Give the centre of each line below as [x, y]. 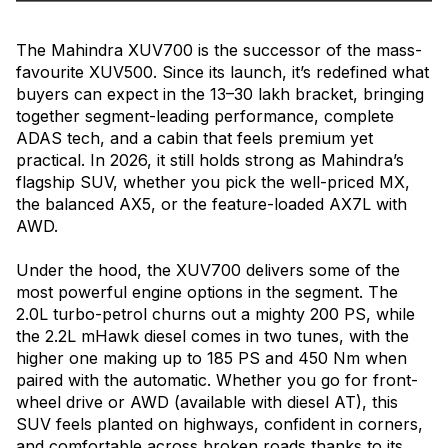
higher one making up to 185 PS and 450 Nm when [211, 358]
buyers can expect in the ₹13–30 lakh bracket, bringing [220, 94]
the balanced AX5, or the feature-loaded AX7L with [211, 204]
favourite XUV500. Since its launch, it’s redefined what [222, 72]
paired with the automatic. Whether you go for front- [217, 380]
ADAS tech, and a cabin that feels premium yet [194, 138]
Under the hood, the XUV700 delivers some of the [208, 270]
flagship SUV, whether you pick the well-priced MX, [213, 182]
